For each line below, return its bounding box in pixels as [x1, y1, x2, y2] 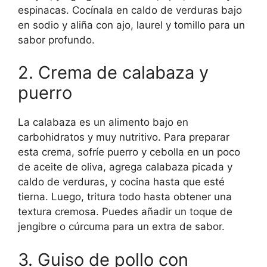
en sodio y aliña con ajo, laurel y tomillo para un [18, 18, 245, 31]
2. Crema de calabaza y [18, 62, 209, 83]
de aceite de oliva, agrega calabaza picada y [18, 161, 232, 173]
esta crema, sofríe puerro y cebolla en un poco [18, 146, 240, 159]
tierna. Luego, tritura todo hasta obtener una [18, 191, 232, 203]
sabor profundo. [18, 33, 95, 46]
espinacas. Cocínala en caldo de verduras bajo [18, 4, 242, 16]
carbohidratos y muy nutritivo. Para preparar [18, 131, 229, 144]
